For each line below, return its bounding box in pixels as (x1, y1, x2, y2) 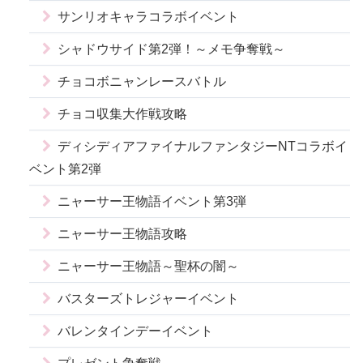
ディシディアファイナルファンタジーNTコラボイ (58, 139, 348, 154)
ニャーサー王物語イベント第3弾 (58, 194, 246, 209)
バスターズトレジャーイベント (58, 292, 239, 306)
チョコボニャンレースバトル (58, 75, 226, 89)
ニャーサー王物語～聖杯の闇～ (58, 259, 239, 274)
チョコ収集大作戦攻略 (58, 107, 187, 122)
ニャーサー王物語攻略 (58, 227, 187, 241)
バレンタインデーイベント (58, 324, 213, 339)
